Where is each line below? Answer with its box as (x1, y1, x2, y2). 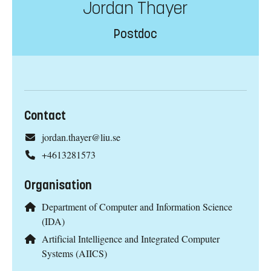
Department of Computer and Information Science (41, 200, 232, 214)
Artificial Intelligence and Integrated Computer (41, 232, 220, 245)
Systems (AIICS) (41, 246, 107, 260)
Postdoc (114, 27, 157, 42)
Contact (24, 108, 66, 124)
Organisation (24, 178, 92, 194)
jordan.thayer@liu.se (41, 131, 120, 144)
